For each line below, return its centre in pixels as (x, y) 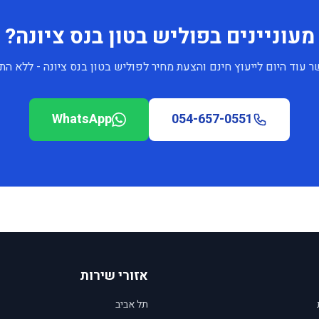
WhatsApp (82, 119)
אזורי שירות (114, 276)
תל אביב (132, 304)
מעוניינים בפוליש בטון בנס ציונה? (159, 37)
